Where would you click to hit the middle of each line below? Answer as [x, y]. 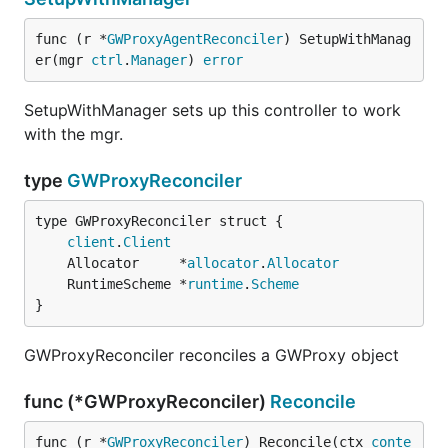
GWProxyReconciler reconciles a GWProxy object [211, 355]
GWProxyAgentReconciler [195, 39]
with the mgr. [73, 134]
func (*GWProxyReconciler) [147, 401]
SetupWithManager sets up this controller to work [212, 110]
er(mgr [63, 60]
